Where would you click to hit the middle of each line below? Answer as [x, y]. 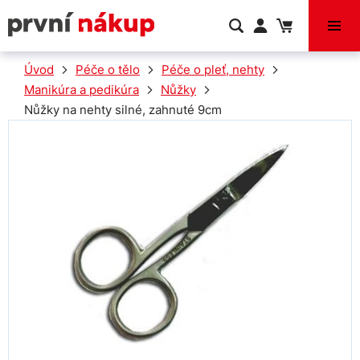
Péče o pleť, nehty [213, 70]
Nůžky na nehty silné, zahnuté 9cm [123, 110]
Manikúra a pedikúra [82, 90]
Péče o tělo [108, 70]
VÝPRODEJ [178, 29]
